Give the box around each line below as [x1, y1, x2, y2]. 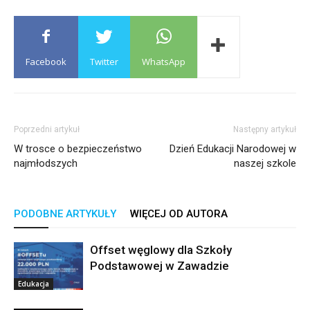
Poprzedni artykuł [14, 125, 80, 135]
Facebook [26, 55, 66, 69]
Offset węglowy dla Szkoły [90, 243, 232, 257]
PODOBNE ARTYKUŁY [14, 208, 116, 221]
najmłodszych [14, 157, 77, 170]
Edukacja [18, 279, 49, 289]
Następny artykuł [233, 125, 296, 135]
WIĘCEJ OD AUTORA [130, 208, 228, 221]
